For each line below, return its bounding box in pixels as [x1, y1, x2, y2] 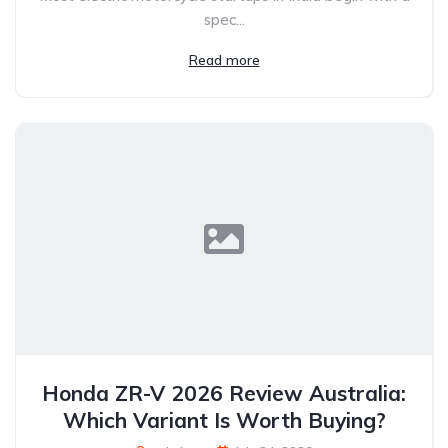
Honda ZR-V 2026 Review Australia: [42, 379, 406, 406]
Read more [188, 50, 260, 69]
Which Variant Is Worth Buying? [62, 406, 386, 433]
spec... [203, 9, 245, 29]
